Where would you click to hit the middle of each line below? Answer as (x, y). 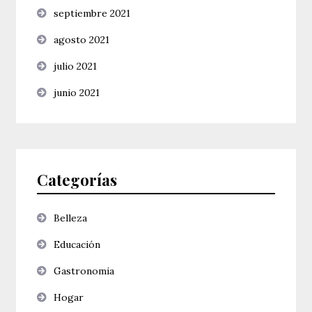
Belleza (71, 218)
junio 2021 (77, 93)
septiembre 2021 (92, 14)
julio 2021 (76, 67)
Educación (77, 245)
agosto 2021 (82, 40)
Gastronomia (84, 271)
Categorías (77, 180)
